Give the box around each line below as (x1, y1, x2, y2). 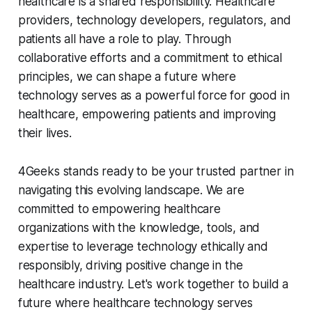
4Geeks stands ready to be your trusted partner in (17, 164, 294, 179)
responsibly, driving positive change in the (17, 258, 243, 273)
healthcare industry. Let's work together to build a (17, 277, 289, 292)
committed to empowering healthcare (17, 202, 221, 217)
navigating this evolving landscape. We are (17, 183, 244, 198)
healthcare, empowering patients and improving (17, 107, 276, 122)
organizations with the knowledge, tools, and (17, 221, 260, 235)
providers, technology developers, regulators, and (17, 13, 291, 28)
